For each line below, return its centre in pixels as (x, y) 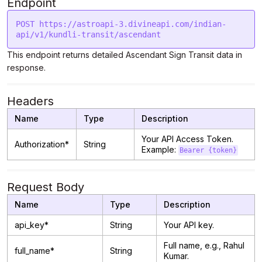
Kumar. (176, 256)
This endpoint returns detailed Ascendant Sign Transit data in (125, 55)
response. (26, 68)
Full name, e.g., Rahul (204, 245)
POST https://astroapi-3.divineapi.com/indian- (121, 24)
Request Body (46, 187)
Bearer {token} (208, 150)
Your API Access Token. (187, 139)
